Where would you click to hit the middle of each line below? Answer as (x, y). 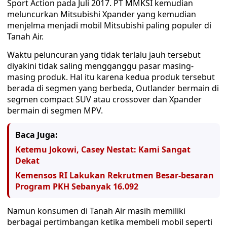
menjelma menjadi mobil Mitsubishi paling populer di (109, 25)
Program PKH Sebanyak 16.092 (77, 186)
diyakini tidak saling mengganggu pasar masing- (100, 66)
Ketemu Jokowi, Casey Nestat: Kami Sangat (103, 149)
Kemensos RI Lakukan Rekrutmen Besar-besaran (115, 175)
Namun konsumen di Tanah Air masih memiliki (96, 211)
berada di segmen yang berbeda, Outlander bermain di (113, 88)
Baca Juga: (36, 135)
